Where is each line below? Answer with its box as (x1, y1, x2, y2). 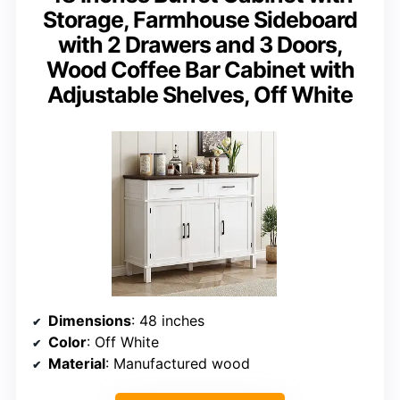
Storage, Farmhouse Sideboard (43, 6, 357, 34)
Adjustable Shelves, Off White (47, 81, 353, 109)
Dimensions (48, 312, 131, 330)
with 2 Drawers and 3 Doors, (57, 31, 343, 59)
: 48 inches (131, 312, 204, 330)
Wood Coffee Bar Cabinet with (46, 56, 354, 84)
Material (48, 354, 105, 373)
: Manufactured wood (105, 354, 250, 373)
